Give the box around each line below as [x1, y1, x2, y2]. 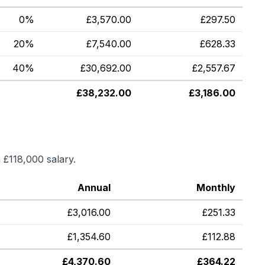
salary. [44, 153, 76, 165]
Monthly [196, 182, 235, 193]
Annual [77, 182, 111, 193]
